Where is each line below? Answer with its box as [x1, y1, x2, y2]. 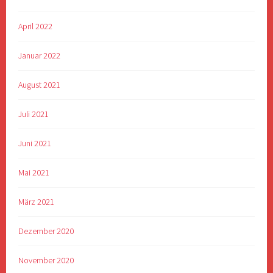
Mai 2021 [18, 166, 50, 178]
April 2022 [18, 21, 53, 32]
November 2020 [18, 254, 74, 266]
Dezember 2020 [18, 225, 74, 236]
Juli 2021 [18, 108, 49, 120]
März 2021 [18, 196, 55, 207]
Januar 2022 [18, 50, 61, 62]
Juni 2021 [18, 138, 52, 149]
